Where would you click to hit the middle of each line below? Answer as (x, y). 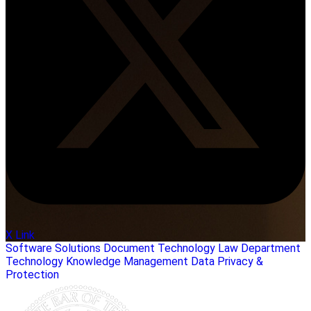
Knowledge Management (127, 261)
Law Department (259, 248)
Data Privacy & (227, 261)
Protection (32, 274)
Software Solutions (53, 248)
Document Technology (159, 248)
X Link (20, 235)
